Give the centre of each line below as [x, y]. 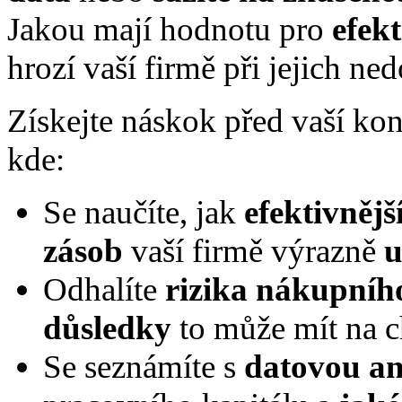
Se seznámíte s [144, 366]
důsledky [107, 328]
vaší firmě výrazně [253, 250]
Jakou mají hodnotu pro [170, 29]
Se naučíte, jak [144, 212]
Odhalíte [104, 289]
